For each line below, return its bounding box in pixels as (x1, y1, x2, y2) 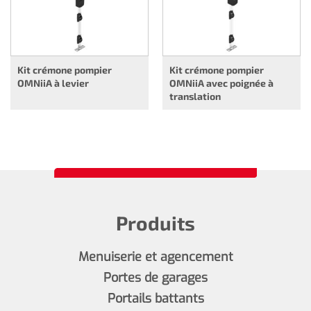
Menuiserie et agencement (78, 248, 233, 265)
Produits (116, 210, 195, 235)
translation (169, 90, 221, 102)
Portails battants (107, 289, 204, 307)
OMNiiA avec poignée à (169, 76, 274, 89)
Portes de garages (103, 269, 208, 286)
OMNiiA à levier (17, 76, 89, 89)
